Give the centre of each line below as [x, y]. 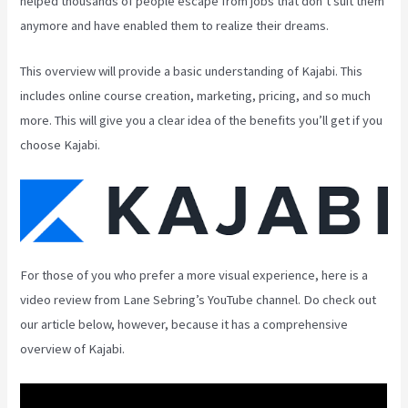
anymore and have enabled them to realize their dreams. [175, 25]
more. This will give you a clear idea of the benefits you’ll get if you [202, 121]
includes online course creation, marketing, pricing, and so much [196, 96]
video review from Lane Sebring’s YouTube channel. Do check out [199, 300]
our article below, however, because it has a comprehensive [184, 325]
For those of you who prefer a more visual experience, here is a [194, 275]
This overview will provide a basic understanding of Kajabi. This [192, 71]
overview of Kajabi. [73, 349]
